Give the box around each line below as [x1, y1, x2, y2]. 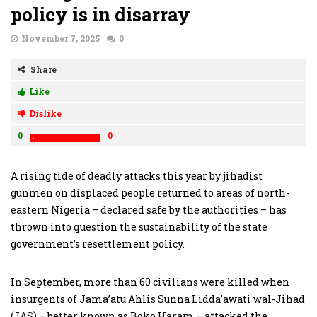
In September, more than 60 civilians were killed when [11, 275, 289, 289]
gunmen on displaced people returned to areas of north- [11, 185, 289, 200]
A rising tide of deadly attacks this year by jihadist [11, 168, 263, 183]
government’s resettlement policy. [11, 236, 185, 250]
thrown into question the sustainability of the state [11, 219, 267, 234]
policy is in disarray [11, 1, 190, 26]
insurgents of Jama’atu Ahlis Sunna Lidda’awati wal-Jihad [11, 292, 305, 306]
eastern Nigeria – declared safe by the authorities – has [11, 202, 287, 217]
